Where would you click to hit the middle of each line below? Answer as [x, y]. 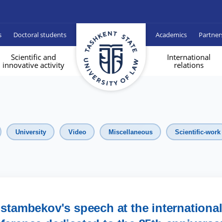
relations [189, 65]
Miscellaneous [130, 132]
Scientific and [33, 57]
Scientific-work [197, 132]
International [189, 57]
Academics [171, 34]
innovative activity [33, 65]
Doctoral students [40, 34]
